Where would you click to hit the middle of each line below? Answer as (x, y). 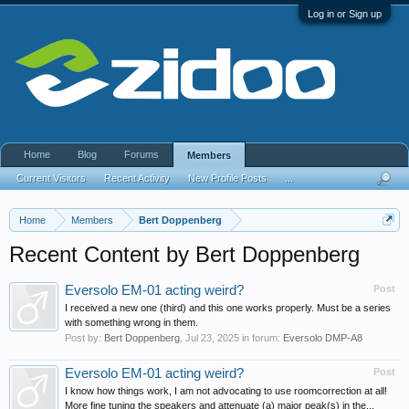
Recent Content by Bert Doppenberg (184, 254)
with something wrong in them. (131, 322)
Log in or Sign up (345, 14)
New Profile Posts (227, 178)
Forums (142, 154)
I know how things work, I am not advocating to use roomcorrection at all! (226, 391)
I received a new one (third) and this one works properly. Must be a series (228, 308)
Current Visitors (51, 178)
